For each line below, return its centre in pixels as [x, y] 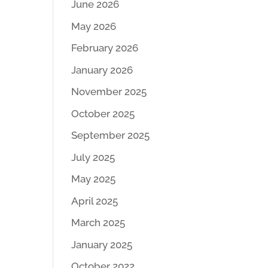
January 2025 [102, 244]
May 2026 [94, 26]
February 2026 [105, 48]
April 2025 [95, 201]
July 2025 [93, 157]
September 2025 [111, 135]
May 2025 [94, 179]
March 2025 [98, 223]
